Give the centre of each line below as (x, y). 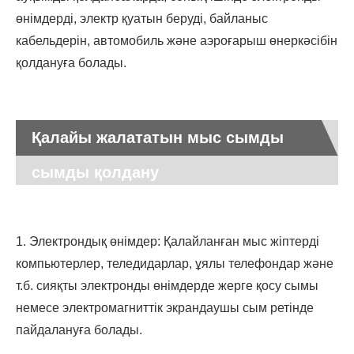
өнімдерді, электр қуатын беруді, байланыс (142, 19)
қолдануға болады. (71, 63)
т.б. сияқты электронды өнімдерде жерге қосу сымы (167, 286)
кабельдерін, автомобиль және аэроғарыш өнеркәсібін (177, 41)
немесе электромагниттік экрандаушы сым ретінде (165, 308)
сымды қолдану (95, 173)
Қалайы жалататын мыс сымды (158, 138)
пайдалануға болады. (79, 330)
